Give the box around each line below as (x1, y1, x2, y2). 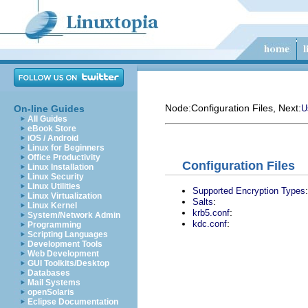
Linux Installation (27, 162, 93, 172)
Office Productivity (27, 153, 100, 162)
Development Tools (27, 239, 102, 249)
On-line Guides (14, 103, 85, 114)
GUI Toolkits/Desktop (27, 258, 109, 268)
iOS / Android (27, 133, 78, 143)
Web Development (27, 249, 99, 258)
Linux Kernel (27, 201, 77, 210)
